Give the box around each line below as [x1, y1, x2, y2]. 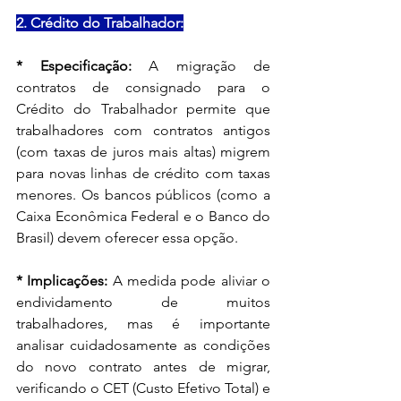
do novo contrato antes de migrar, [16, 357, 270, 375]
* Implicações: [16, 271, 113, 289]
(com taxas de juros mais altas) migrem [16, 142, 270, 160]
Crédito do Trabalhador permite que [16, 99, 270, 117]
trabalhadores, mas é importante [16, 314, 270, 332]
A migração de [131, 56, 270, 74]
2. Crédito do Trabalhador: [16, 13, 183, 31]
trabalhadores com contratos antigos [16, 121, 270, 139]
